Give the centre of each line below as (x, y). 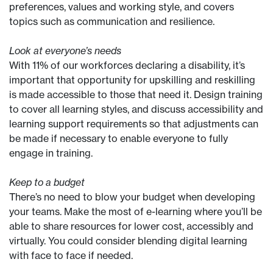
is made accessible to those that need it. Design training (136, 94)
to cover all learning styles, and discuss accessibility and (136, 109)
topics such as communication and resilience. (113, 21)
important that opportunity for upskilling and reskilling (132, 80)
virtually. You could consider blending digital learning (128, 241)
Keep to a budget (47, 182)
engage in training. (51, 153)
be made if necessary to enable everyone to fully (119, 138)
